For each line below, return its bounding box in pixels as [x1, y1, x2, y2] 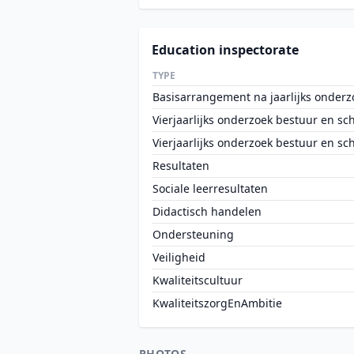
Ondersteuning [153, 227, 234, 242]
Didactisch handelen [153, 204, 262, 219]
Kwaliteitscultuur [153, 273, 243, 288]
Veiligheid [153, 250, 205, 265]
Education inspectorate [152, 41, 299, 58]
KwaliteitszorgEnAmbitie [153, 296, 282, 311]
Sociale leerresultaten [153, 181, 268, 196]
